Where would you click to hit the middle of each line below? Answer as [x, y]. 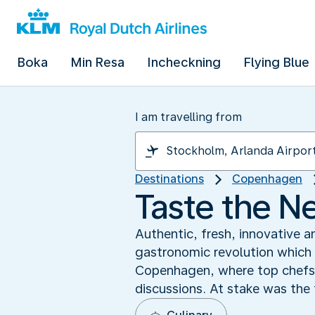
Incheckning [184, 62]
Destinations [169, 179]
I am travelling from [188, 117]
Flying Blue [276, 62]
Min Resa [97, 62]
